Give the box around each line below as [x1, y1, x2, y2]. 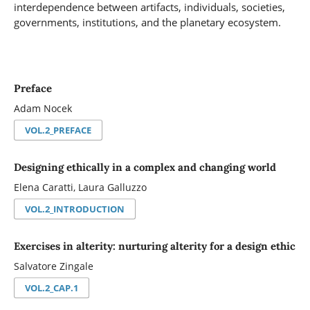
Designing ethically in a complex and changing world [13, 160, 276, 174]
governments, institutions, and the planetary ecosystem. [13, 15, 281, 29]
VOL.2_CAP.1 [24, 281, 78, 294]
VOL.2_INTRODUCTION [24, 202, 125, 215]
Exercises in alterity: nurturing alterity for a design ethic [13, 239, 295, 253]
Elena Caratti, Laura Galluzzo [13, 181, 147, 194]
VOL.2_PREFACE [24, 123, 91, 136]
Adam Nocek [13, 102, 72, 116]
